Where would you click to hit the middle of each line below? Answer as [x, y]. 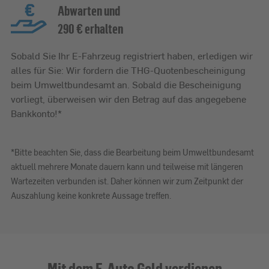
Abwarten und [89, 11]
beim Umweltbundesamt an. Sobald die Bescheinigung [126, 85]
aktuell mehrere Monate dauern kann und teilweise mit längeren [127, 167]
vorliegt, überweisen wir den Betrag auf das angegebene [128, 99]
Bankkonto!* [36, 113]
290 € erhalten [90, 29]
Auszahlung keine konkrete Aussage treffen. [91, 196]
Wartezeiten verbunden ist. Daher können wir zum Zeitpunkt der [127, 181]
